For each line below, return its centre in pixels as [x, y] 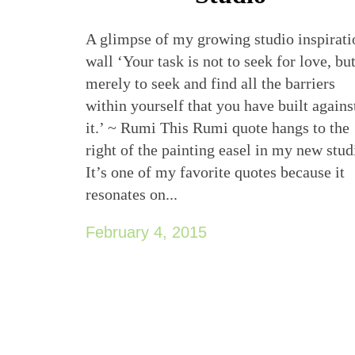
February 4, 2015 [147, 232]
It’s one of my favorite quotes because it [216, 172]
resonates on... [132, 194]
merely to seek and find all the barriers [211, 83]
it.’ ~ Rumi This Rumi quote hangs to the [218, 127]
